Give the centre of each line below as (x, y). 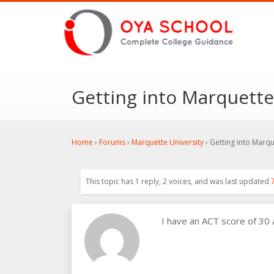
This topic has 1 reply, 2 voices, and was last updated (178, 181)
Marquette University (168, 142)
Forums (112, 142)
